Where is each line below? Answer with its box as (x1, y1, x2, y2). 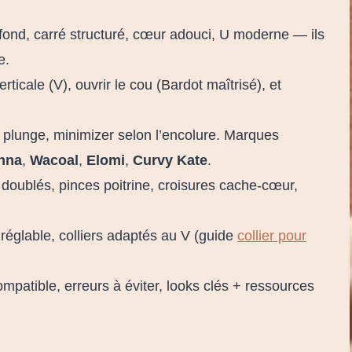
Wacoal (30, 152, 79, 168)
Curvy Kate (133, 152, 207, 168)
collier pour (237, 227, 306, 244)
